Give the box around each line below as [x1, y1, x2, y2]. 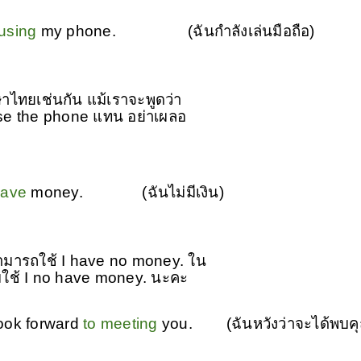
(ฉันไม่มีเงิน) [142, 183, 224, 201]
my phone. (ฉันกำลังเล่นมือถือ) [40, 22, 315, 39]
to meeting [83, 314, 158, 332]
